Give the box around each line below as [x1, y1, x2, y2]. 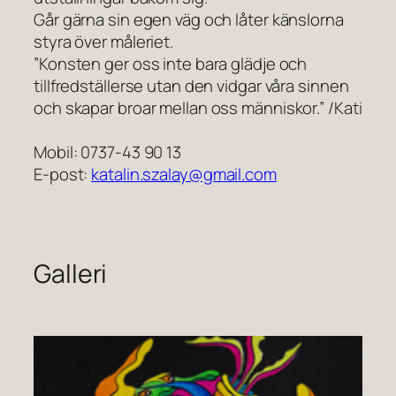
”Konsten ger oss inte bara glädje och [34, 52, 308, 76]
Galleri [34, 256, 108, 292]
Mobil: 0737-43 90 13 [34, 141, 181, 164]
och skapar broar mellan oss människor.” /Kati [34, 96, 362, 120]
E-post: [34, 163, 92, 187]
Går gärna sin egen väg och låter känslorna [34, 8, 344, 32]
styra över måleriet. [34, 30, 173, 54]
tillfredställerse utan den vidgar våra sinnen [34, 74, 349, 98]
